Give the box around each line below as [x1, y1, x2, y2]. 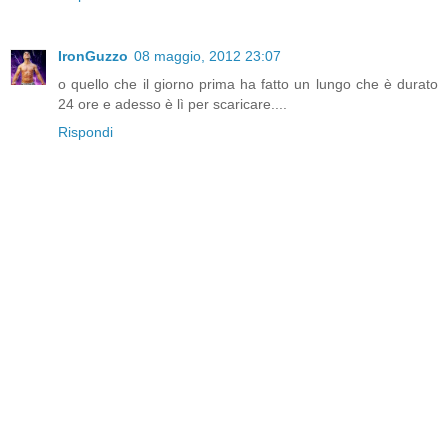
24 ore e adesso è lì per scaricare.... [58, 96, 287, 113]
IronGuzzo [58, 48, 128, 65]
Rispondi [58, 124, 113, 141]
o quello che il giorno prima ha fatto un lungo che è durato [58, 76, 438, 93]
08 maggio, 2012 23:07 [134, 48, 281, 65]
